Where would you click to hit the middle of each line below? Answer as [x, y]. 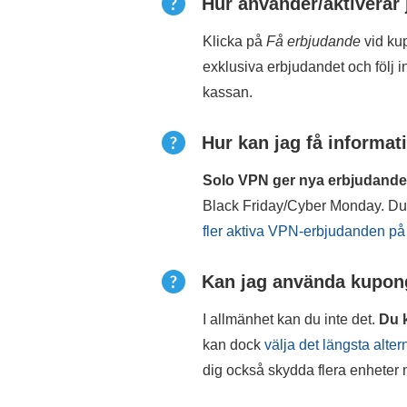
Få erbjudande [313, 41]
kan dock [233, 345]
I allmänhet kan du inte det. [291, 319]
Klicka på [234, 41]
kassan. [228, 92]
